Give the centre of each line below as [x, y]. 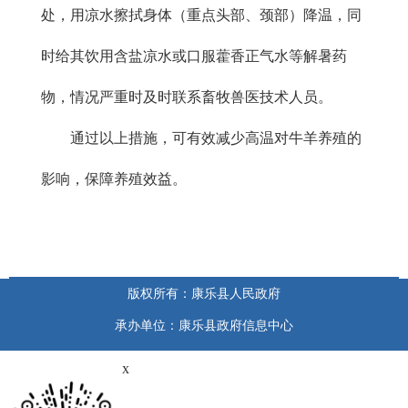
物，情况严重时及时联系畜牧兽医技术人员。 [187, 97]
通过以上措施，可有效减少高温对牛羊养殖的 [216, 138]
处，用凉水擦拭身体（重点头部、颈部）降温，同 [201, 15]
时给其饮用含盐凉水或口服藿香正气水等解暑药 [194, 56]
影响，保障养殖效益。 [114, 178]
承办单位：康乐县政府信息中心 [204, 326]
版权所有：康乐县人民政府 [204, 294]
